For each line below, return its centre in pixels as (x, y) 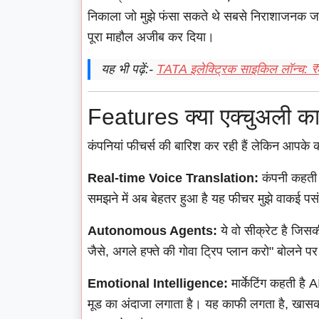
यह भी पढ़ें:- (129, 69)
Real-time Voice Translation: (173, 178)
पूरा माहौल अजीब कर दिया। (151, 37)
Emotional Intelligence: (158, 284)
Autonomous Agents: (152, 231)
